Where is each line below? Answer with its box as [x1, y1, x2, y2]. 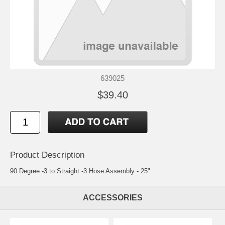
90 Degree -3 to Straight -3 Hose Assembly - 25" [10, 167, 150, 175]
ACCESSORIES [82, 193, 143, 202]
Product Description [10, 150, 84, 160]
